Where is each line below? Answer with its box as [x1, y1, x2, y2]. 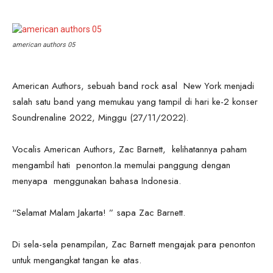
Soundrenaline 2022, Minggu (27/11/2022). [12, 110, 188, 124]
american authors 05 [12, 40, 75, 49]
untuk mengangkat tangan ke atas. [12, 253, 141, 267]
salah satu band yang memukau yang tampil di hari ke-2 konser [12, 94, 258, 108]
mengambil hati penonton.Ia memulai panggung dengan [12, 158, 230, 172]
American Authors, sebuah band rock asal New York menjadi [12, 79, 254, 93]
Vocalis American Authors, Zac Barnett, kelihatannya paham [12, 142, 247, 156]
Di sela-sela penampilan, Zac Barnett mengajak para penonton [12, 237, 255, 251]
